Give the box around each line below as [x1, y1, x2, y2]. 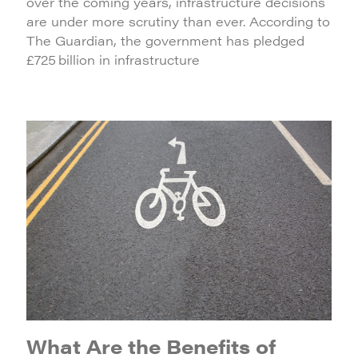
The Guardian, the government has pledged [26, 31, 304, 50]
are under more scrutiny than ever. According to [26, 12, 330, 30]
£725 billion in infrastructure [26, 50, 200, 69]
